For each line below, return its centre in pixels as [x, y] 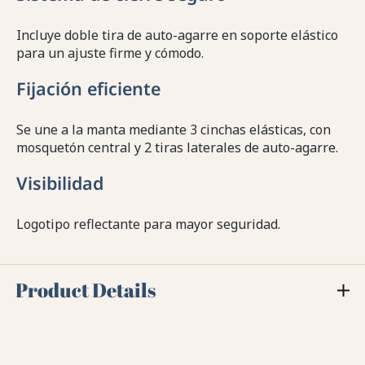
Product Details [86, 290]
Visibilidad [60, 183]
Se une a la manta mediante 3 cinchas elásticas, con [174, 130]
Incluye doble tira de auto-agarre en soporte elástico [177, 35]
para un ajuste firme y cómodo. [110, 53]
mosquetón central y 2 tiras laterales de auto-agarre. [177, 148]
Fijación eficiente [88, 89]
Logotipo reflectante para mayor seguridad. [148, 224]
